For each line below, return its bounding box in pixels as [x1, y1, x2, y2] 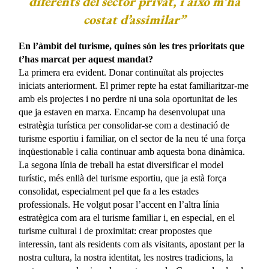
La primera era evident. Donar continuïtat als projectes [19, 67, 224, 78]
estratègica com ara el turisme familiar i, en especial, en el [19, 213, 235, 223]
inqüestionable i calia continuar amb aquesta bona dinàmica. [19, 147, 246, 157]
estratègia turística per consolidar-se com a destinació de [19, 120, 230, 131]
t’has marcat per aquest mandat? [19, 54, 154, 65]
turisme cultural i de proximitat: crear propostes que [19, 226, 213, 237]
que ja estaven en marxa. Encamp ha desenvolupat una [19, 107, 226, 118]
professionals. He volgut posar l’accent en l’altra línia [19, 199, 220, 210]
